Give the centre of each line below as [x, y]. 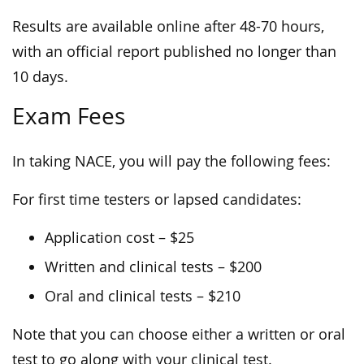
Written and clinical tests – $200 [153, 267]
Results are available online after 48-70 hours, [168, 27]
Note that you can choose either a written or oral [179, 335]
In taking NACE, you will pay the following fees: [171, 162]
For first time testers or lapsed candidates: [157, 200]
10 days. [40, 77]
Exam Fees [69, 116]
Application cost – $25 [119, 238]
